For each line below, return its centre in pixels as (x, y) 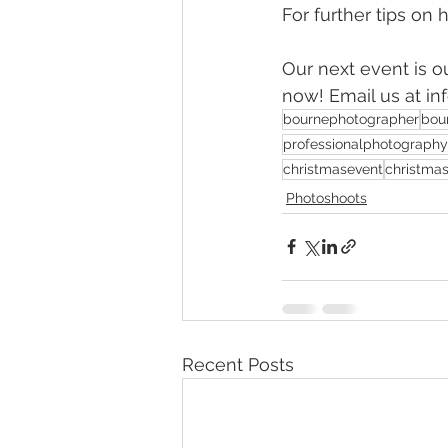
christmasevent (333, 168)
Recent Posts (238, 364)
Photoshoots (326, 197)
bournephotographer (351, 118)
